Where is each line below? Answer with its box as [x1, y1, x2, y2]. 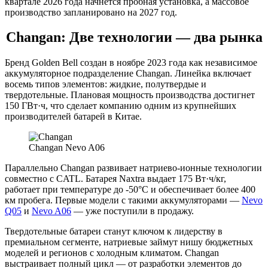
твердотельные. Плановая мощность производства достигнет [5, 90, 255, 100]
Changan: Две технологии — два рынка [5, 29, 263, 45]
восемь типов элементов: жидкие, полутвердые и [5, 79, 206, 90]
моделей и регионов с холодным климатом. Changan [5, 248, 219, 258]
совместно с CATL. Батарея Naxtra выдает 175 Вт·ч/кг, [5, 173, 226, 184]
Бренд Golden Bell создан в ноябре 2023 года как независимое [5, 57, 257, 68]
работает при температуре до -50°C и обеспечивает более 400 [5, 184, 255, 195]
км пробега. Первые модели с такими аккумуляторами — [5, 195, 242, 206]
